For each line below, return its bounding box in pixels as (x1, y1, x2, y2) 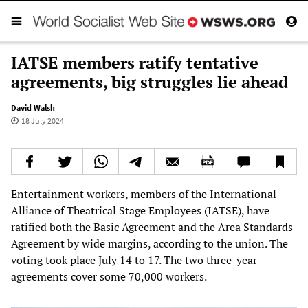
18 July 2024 (21, 115, 64, 126)
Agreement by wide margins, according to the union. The (11, 235, 288, 251)
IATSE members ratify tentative (11, 51, 258, 74)
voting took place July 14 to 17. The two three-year (11, 252, 257, 267)
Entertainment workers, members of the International (11, 186, 276, 201)
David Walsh (11, 102, 55, 113)
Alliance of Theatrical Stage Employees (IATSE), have (11, 202, 269, 218)
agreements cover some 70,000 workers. (11, 268, 207, 284)
